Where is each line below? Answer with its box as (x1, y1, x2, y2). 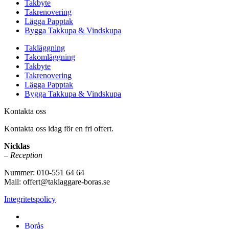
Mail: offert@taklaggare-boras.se (4, 177, 110, 187)
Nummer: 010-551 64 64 (4, 168, 84, 177)
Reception (10, 151, 42, 160)
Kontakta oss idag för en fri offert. (4, 124, 113, 133)
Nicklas (4, 142, 30, 151)
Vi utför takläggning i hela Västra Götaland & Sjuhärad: (25, 212, 204, 221)
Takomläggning (25, 53, 75, 62)
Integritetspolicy (4, 195, 56, 204)
